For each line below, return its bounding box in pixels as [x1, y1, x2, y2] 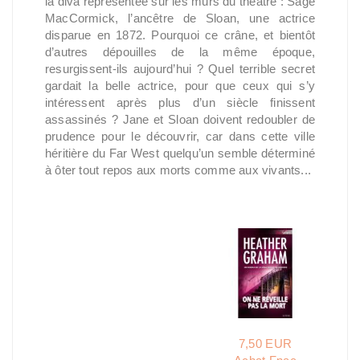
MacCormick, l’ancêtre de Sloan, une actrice [45, 11, 315, 25]
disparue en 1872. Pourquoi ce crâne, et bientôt [45, 28, 315, 42]
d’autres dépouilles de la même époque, [45, 45, 315, 59]
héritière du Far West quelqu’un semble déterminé [45, 146, 315, 160]
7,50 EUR [238, 337, 292, 350]
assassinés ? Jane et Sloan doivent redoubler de [45, 112, 315, 126]
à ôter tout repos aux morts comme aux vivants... [45, 163, 312, 177]
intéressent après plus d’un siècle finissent [45, 96, 315, 109]
